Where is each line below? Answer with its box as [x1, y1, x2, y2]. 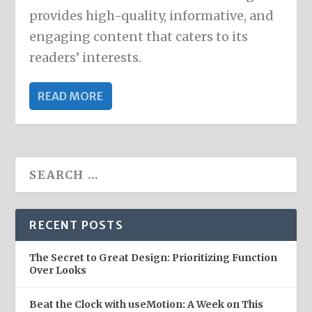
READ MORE [38, 88, 104, 103]
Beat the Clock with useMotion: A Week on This [29, 297, 264, 311]
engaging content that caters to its [29, 28, 249, 45]
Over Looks [29, 263, 87, 276]
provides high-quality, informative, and [29, 7, 274, 24]
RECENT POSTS [29, 217, 123, 232]
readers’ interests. [29, 49, 142, 65]
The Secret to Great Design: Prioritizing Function [29, 251, 278, 264]
